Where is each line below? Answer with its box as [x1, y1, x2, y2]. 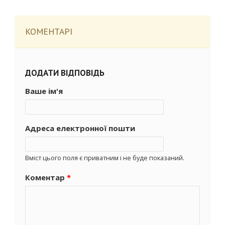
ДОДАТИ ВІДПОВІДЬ [25, 67, 104, 78]
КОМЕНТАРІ [25, 26, 72, 37]
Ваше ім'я [25, 86, 63, 96]
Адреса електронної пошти [25, 123, 135, 133]
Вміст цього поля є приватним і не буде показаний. [25, 153, 184, 162]
